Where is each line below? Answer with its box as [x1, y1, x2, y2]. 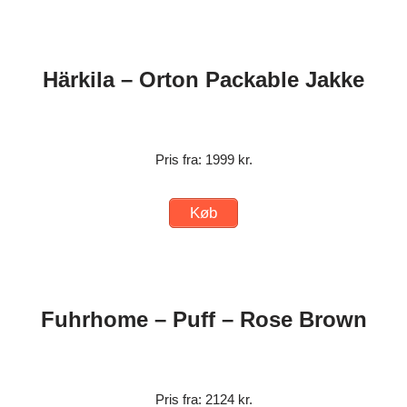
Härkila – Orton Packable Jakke [43, 67, 364, 93]
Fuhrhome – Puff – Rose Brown [40, 306, 367, 332]
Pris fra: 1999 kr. [154, 152, 253, 168]
